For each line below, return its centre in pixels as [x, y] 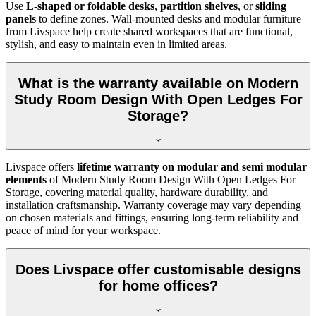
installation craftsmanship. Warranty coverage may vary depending [153, 205]
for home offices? [158, 286]
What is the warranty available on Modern [158, 84]
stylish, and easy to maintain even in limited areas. [116, 44]
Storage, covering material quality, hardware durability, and [137, 192]
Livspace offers [41, 166]
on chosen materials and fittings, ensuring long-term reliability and [152, 217]
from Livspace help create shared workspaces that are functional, [149, 31]
